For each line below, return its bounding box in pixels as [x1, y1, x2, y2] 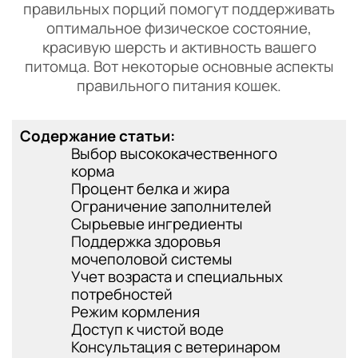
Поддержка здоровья [71, 231, 221, 252]
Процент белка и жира [71, 178, 229, 199]
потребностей [71, 284, 173, 304]
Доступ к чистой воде [71, 319, 224, 340]
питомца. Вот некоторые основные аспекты [24, 56, 334, 77]
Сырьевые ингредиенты [71, 213, 243, 234]
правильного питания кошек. [77, 75, 281, 96]
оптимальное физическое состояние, [46, 18, 312, 38]
